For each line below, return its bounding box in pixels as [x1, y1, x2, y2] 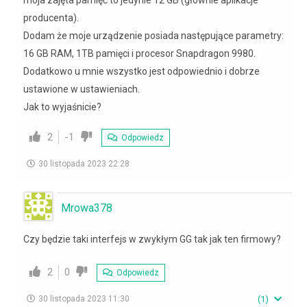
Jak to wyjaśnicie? [23, 101, 101, 112]
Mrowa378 [61, 201, 112, 214]
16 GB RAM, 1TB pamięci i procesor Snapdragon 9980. [23, 47, 256, 59]
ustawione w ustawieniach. [23, 83, 140, 95]
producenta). [23, 12, 79, 23]
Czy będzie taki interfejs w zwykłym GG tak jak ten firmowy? [23, 233, 281, 245]
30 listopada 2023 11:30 [38, 293, 130, 304]
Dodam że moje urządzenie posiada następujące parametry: [23, 29, 284, 41]
